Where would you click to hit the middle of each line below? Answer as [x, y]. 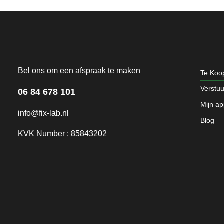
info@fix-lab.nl [43, 113]
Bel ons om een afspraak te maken [79, 71]
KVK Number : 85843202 [62, 134]
